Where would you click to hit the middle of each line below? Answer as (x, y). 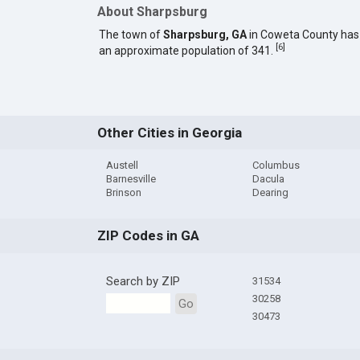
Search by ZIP (143, 281)
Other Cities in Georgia (169, 133)
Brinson (123, 193)
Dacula (268, 179)
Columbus (276, 166)
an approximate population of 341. (187, 50)
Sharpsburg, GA (205, 34)
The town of (131, 34)
